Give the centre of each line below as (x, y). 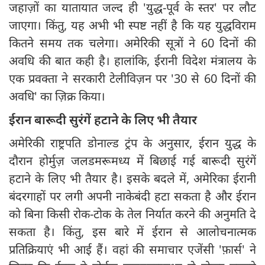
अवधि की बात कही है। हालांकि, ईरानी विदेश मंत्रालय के (132, 61)
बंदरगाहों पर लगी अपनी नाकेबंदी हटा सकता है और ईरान (132, 196)
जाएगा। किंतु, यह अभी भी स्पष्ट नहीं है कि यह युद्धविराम (132, 25)
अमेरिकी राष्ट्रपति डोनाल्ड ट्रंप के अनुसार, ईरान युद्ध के (132, 143)
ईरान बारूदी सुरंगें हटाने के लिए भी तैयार (104, 120)
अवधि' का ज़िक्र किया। (57, 96)
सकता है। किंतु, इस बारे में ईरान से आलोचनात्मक (132, 232)
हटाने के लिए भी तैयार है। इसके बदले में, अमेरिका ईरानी (132, 179)
